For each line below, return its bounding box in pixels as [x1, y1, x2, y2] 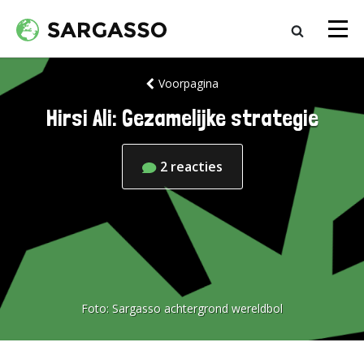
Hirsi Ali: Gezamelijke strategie [45, 105, 318, 132]
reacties [170, 158, 223, 175]
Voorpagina [158, 76, 219, 91]
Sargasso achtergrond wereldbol [112, 301, 283, 316]
